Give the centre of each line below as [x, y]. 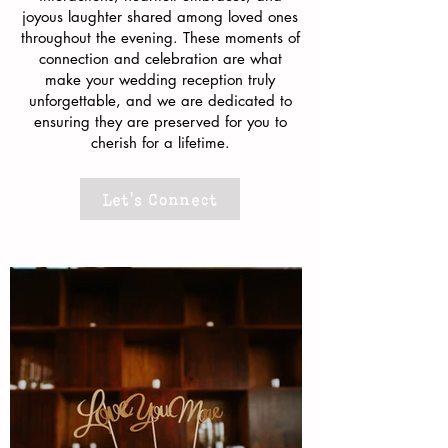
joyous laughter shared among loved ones [160, 16]
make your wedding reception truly [160, 79]
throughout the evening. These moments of [160, 37]
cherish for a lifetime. [160, 142]
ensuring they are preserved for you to [160, 121]
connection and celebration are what [160, 58]
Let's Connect [160, 199]
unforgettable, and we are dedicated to [160, 100]
